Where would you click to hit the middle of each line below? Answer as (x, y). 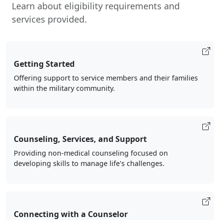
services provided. (49, 19)
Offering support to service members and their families (106, 78)
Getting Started (44, 64)
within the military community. (64, 88)
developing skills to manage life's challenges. (89, 163)
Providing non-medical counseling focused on (91, 153)
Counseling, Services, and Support (80, 139)
